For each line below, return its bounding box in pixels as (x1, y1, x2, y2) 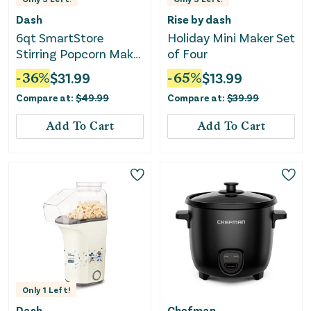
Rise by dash (167, 12, 231, 26)
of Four (167, 45, 208, 61)
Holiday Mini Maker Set (167, 29, 295, 45)
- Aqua (16, 61, 53, 77)
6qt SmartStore (16, 29, 103, 45)
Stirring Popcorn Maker (16, 45, 144, 61)
